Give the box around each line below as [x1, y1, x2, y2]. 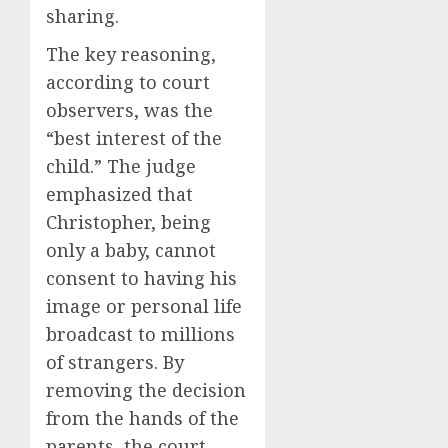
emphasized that [46, 181, 193, 206]
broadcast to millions [46, 321, 235, 346]
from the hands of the [46, 405, 239, 430]
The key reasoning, [46, 41, 216, 66]
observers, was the [46, 97, 213, 122]
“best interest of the [46, 125, 222, 150]
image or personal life [46, 293, 242, 318]
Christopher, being [46, 209, 211, 234]
